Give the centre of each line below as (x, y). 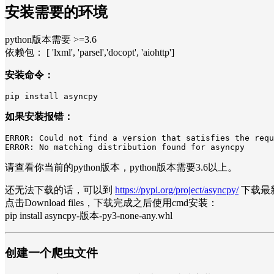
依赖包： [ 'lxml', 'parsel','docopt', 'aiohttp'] (90, 53)
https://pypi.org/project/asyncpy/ (177, 190)
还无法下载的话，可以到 (60, 190)
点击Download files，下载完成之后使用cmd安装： (111, 203)
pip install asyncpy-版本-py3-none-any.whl (89, 216)
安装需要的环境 (56, 12)
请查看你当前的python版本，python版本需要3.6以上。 (121, 168)
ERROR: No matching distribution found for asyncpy (125, 147)
